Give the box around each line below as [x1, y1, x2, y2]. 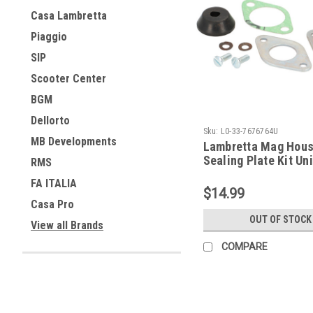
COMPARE [221, 240, 268, 252]
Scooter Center [31, 72, 106, 85]
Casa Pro [31, 198, 74, 211]
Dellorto [31, 114, 70, 127]
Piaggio [31, 30, 67, 43]
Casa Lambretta [31, 9, 107, 22]
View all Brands [31, 219, 103, 232]
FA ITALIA [31, 177, 77, 190]
